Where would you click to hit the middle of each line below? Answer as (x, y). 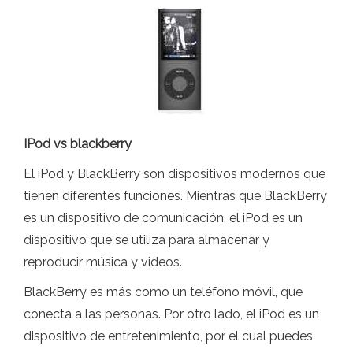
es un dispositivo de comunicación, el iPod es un (163, 218)
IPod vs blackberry (78, 144)
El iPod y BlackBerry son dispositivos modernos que (175, 174)
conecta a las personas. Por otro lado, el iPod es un (171, 314)
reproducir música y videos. (103, 262)
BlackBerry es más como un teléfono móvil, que (163, 292)
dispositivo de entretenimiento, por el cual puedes (168, 336)
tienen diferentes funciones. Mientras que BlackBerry (175, 196)
